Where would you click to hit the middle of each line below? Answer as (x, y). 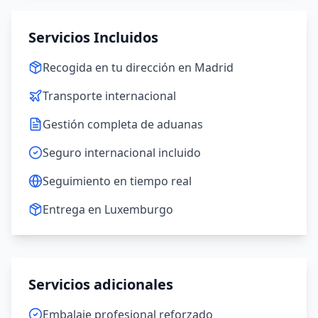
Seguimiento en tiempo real (117, 181)
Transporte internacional (109, 96)
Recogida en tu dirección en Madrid (138, 67)
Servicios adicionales (101, 284)
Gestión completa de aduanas (123, 124)
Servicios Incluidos (93, 37)
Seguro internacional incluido (122, 153)
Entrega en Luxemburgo (108, 209)
